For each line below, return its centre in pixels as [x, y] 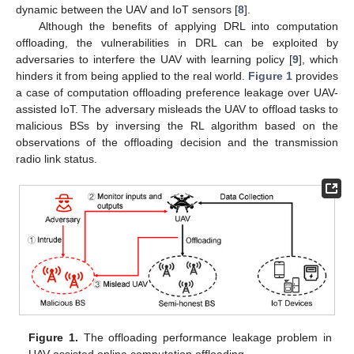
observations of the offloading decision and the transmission [177, 142]
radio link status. [56, 158]
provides [315, 75]
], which [318, 59]
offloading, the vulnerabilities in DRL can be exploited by [177, 42]
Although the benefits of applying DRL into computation [188, 26]
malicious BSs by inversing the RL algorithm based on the [177, 125]
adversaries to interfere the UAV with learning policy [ [154, 59]
